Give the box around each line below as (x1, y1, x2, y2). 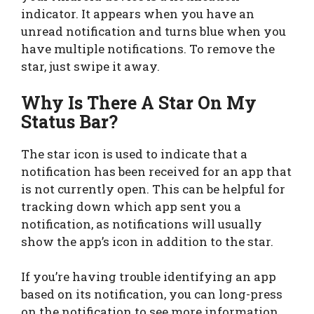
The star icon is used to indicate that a (21, 145, 247, 162)
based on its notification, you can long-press (21, 286, 282, 303)
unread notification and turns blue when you (21, 23, 286, 40)
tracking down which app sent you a (21, 198, 241, 214)
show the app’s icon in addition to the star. (21, 233, 273, 250)
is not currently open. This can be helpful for (21, 180, 285, 197)
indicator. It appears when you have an (21, 6, 254, 22)
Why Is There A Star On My (21, 90, 257, 114)
